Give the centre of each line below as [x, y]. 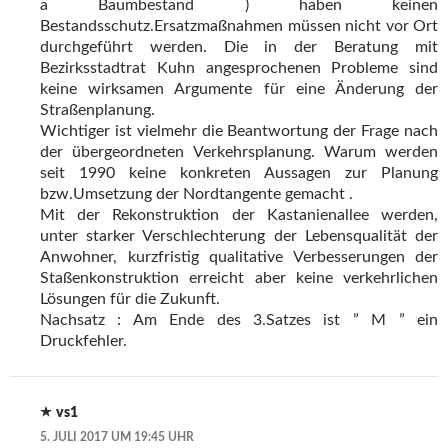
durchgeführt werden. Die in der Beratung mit [239, 47]
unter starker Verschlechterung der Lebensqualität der [239, 236]
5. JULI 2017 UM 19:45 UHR [117, 437]
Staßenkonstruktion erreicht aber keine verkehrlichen [239, 278]
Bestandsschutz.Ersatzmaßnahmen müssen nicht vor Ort [239, 26]
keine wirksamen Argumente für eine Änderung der [239, 89]
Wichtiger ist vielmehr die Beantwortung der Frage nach [239, 131]
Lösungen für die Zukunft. [130, 299]
